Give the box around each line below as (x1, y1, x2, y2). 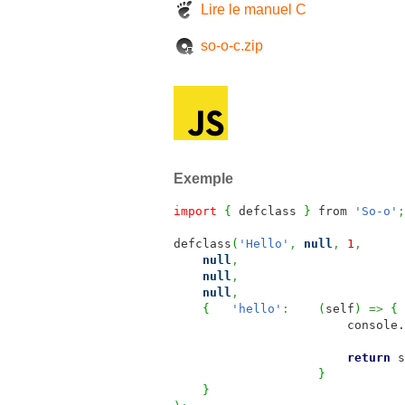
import (174, 204, 217, 219)
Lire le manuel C (201, 2, 306, 18)
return (347, 351, 391, 365)
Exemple (174, 171, 233, 187)
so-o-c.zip (201, 38, 263, 54)
